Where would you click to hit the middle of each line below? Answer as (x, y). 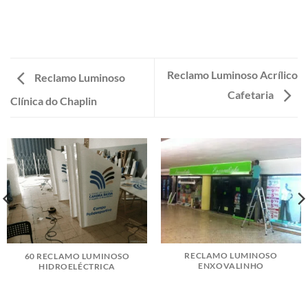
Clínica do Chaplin (54, 100)
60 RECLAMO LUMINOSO (77, 256)
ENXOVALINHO (231, 266)
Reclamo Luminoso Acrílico (232, 74)
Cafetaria (252, 94)
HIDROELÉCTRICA (77, 266)
